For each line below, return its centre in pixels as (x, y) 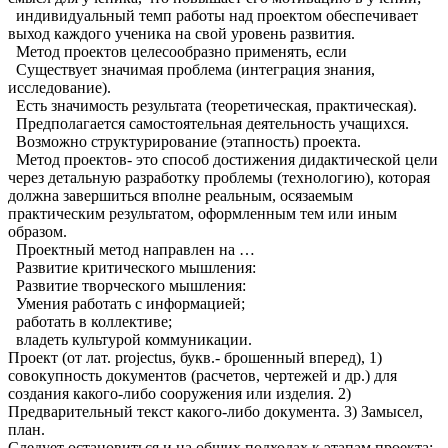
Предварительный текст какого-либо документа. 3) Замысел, (215, 411)
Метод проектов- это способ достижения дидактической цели (223, 159)
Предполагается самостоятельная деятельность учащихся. (210, 123)
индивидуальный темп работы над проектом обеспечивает (213, 15)
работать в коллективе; (92, 321)
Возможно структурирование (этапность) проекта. (186, 141)
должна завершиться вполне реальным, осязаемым (180, 195)
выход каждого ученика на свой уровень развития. (183, 33)
